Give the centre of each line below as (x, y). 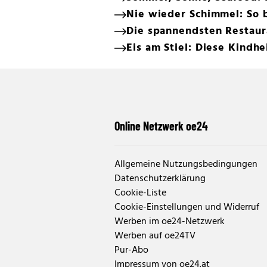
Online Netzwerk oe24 (161, 126)
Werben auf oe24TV (155, 236)
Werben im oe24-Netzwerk (170, 222)
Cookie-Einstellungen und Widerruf (187, 207)
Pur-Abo (131, 250)
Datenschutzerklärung (160, 179)
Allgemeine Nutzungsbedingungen (186, 164)
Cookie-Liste (140, 193)
